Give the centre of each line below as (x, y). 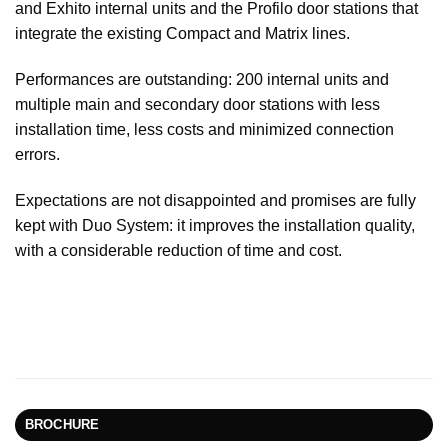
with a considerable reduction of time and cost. (178, 250)
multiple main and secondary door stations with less (197, 104)
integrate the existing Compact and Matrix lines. (182, 33)
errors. (37, 154)
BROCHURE (62, 425)
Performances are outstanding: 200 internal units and (202, 79)
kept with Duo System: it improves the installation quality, (215, 225)
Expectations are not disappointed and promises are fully (215, 200)
